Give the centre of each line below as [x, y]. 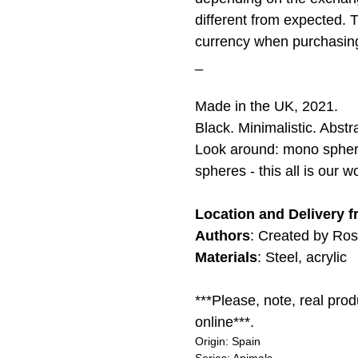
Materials [226, 258]
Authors [223, 236]
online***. [225, 322]
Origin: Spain [228, 342]
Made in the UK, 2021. [267, 107]
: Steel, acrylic [302, 258]
